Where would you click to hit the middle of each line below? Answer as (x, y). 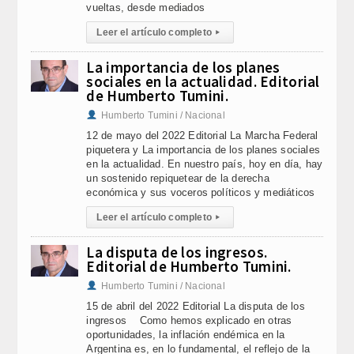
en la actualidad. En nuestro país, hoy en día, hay (205, 164)
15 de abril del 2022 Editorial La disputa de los (196, 306)
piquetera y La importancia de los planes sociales (203, 150)
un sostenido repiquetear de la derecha (178, 178)
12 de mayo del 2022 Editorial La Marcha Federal (202, 136)
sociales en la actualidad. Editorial (203, 81)
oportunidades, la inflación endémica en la (186, 335)
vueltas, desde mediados (145, 8)
